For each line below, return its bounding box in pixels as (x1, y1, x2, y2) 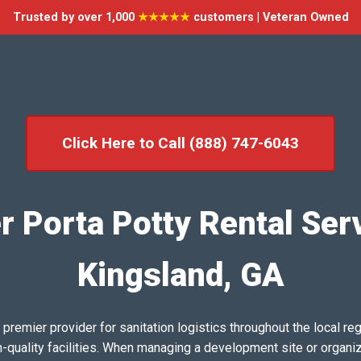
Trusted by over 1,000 (12, 10, 138, 24)
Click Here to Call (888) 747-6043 (62, 134, 299, 152)
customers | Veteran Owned (189, 10, 349, 24)
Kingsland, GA (77, 256, 284, 295)
